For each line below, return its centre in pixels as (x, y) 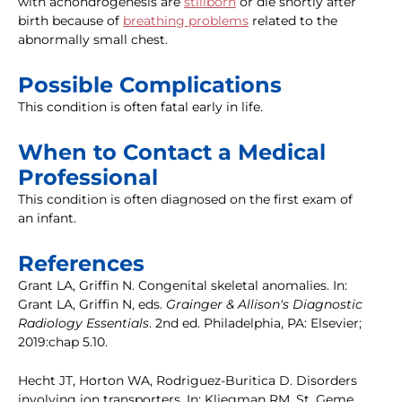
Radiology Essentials (83, 323)
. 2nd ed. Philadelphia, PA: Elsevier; (255, 323)
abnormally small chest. (93, 40)
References (81, 264)
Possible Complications (150, 85)
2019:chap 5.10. (63, 342)
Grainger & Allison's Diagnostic (264, 305)
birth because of (70, 21)
